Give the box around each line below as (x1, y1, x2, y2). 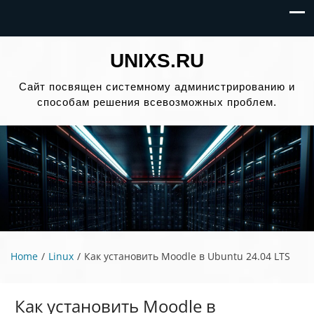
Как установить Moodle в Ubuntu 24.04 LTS (84, 249, 290, 263)
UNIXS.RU (110, 50, 204, 71)
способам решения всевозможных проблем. (37, 96, 277, 108)
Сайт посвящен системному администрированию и (19, 81, 295, 93)
